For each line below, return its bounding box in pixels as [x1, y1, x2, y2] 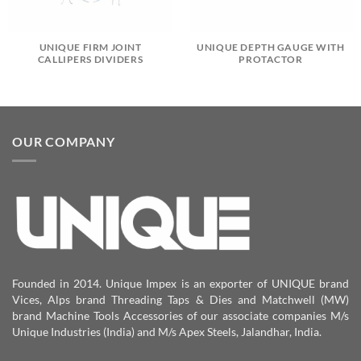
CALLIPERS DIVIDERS [37, 53, 143, 64]
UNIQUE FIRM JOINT [39, 41, 142, 52]
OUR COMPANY [12, 133, 115, 149]
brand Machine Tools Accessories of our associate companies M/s [12, 308, 349, 322]
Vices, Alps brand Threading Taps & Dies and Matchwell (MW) [12, 292, 349, 306]
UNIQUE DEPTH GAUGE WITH [197, 41, 345, 52]
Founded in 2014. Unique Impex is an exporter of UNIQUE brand [12, 276, 349, 290]
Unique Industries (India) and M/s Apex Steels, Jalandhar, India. [12, 324, 322, 338]
